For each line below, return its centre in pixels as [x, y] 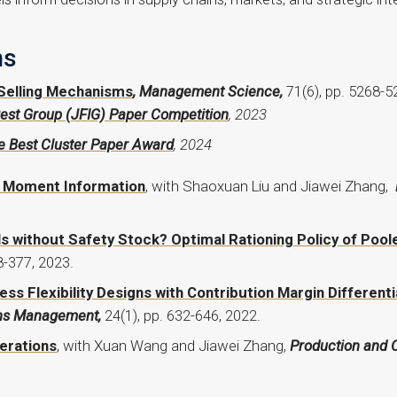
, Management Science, [210, 91]
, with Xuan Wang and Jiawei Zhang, [173, 345]
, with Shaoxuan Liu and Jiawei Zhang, [270, 186]
